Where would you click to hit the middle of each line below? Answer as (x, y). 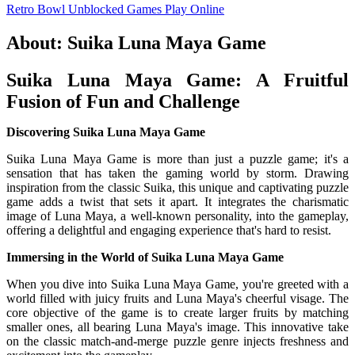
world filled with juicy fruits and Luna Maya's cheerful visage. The (177, 298)
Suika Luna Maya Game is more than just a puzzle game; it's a (177, 158)
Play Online (193, 9)
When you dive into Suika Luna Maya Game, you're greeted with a (177, 284)
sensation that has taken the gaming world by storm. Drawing (177, 173)
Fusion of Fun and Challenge (123, 101)
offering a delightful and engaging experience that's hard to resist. (169, 230)
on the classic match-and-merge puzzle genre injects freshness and (177, 341)
